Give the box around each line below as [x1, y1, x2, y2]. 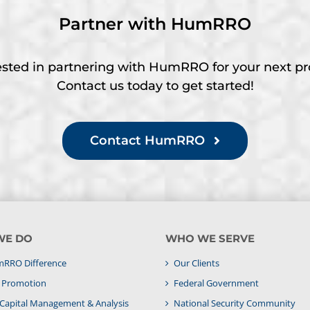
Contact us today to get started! [56, 77, 254, 93]
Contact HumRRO [90, 132, 206, 148]
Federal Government [174, 276, 259, 289]
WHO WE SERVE [165, 231, 255, 245]
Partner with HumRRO [59, 13, 251, 34]
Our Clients [174, 256, 219, 269]
